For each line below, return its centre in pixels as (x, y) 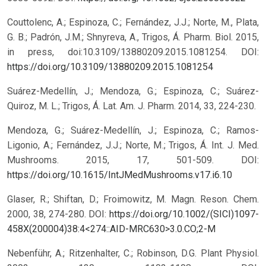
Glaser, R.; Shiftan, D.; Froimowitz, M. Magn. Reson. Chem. (133, 199)
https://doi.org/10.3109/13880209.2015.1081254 (110, 67)
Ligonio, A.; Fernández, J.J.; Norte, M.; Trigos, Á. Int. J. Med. (133, 145)
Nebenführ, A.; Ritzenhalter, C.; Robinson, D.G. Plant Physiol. (133, 254)
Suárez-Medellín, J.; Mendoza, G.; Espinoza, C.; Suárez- (133, 91)
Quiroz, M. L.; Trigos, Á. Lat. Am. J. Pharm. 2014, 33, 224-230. (132, 106)
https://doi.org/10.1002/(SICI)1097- (184, 214)
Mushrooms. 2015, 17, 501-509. (124, 160)
